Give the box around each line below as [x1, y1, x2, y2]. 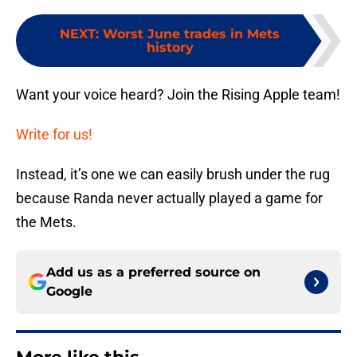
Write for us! [16, 126, 92, 143]
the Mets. [16, 214, 76, 231]
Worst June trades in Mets [103, 26, 280, 42]
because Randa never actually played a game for [16, 190, 323, 207]
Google [46, 284, 92, 300]
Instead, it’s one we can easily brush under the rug [16, 166, 330, 183]
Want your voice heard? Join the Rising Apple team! [16, 86, 340, 104]
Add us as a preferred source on [46, 265, 261, 280]
